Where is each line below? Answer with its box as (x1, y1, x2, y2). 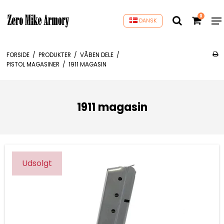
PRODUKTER (38, 50, 71, 59)
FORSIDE (6, 50, 29, 59)
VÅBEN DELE (79, 50, 113, 59)
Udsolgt (22, 157, 52, 169)
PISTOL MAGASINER (6, 60, 59, 68)
